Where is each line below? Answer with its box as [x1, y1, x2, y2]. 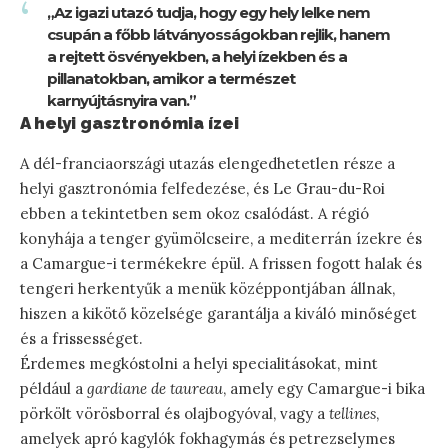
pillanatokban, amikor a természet [47, 68, 295, 88]
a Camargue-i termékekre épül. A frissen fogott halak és [20, 253, 422, 273]
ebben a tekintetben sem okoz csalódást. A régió [20, 203, 369, 223]
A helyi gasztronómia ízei [20, 112, 239, 133]
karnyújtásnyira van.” [47, 90, 196, 110]
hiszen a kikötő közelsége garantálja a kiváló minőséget [20, 303, 417, 323]
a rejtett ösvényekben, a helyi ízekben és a [47, 46, 347, 66]
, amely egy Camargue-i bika [223, 378, 425, 398]
